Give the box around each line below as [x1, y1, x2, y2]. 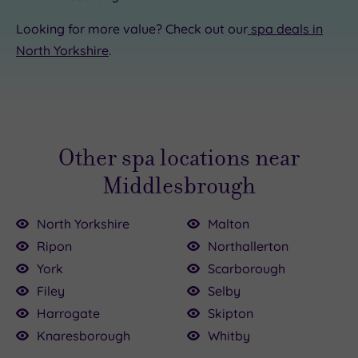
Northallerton [208, 237, 288, 254]
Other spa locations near [58, 141, 300, 173]
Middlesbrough [102, 169, 256, 201]
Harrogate [37, 304, 100, 321]
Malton [208, 215, 249, 232]
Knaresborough [37, 327, 130, 344]
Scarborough [208, 260, 285, 276]
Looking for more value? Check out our [16, 20, 248, 37]
